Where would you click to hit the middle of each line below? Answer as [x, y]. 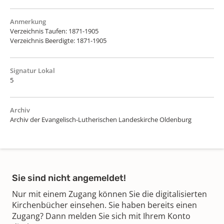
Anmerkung [28, 21]
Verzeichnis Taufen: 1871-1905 [54, 31]
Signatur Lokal [32, 70]
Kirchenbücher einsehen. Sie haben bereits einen [104, 205]
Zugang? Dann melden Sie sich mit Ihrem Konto [101, 216]
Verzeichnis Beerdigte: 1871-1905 [58, 40]
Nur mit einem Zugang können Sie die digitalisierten [109, 194]
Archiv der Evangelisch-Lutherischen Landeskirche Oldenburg [101, 119]
